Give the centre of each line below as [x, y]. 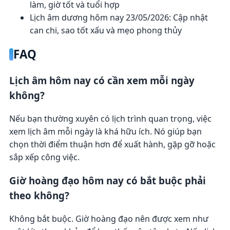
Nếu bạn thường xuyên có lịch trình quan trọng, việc [110, 118]
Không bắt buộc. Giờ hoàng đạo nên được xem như [109, 219]
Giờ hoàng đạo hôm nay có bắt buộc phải [107, 181]
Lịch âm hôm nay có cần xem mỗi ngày [102, 80]
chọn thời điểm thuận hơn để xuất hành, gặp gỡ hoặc [112, 144]
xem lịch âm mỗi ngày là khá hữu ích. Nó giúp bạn [105, 131]
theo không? [39, 196]
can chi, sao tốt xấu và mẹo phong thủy [106, 31]
